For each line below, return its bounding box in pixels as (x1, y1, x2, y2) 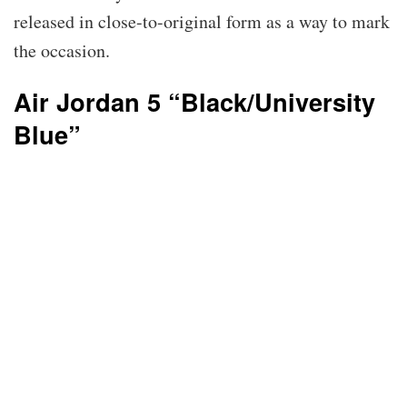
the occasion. (14, 37, 110, 63)
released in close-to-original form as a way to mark (14, 8, 390, 34)
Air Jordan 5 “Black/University (14, 84, 375, 120)
